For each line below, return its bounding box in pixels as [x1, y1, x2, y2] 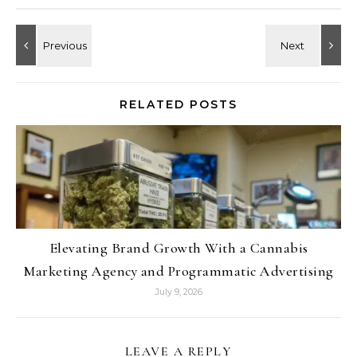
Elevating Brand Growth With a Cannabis [49, 239, 308, 257]
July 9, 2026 [155, 286, 202, 297]
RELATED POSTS [120, 97, 237, 112]
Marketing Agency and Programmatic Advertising [23, 262, 334, 280]
